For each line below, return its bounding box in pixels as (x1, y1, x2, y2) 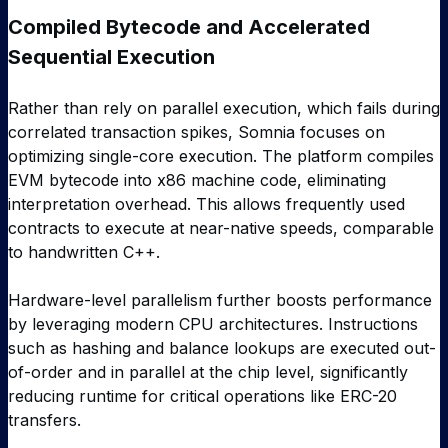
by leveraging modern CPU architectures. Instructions (8, 313, 418, 334)
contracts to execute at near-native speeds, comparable (8, 217, 434, 238)
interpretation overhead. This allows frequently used (8, 193, 405, 214)
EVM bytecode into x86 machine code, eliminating (8, 169, 386, 190)
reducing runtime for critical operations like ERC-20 (8, 385, 397, 406)
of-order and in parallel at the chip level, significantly (8, 361, 408, 382)
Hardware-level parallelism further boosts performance (8, 289, 432, 310)
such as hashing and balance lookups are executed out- (8, 337, 436, 358)
